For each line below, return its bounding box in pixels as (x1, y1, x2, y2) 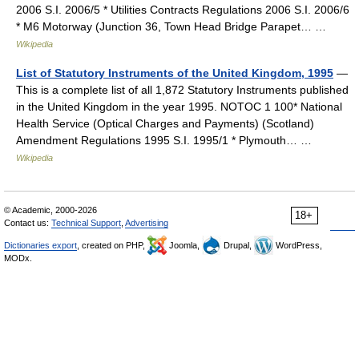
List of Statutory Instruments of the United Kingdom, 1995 (16, 67, 333, 79)
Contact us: (4, 218, 51, 228)
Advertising (125, 218, 168, 228)
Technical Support (51, 218, 121, 228)
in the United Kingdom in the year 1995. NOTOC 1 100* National (16, 100, 342, 113)
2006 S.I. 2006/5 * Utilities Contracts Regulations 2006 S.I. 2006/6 (16, 3, 349, 16)
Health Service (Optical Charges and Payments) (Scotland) (16, 117, 314, 130)
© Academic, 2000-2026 (4, 205, 97, 215)
